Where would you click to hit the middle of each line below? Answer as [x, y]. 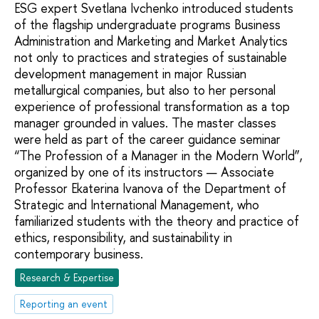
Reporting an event [64, 304]
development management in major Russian [130, 73]
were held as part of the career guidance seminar [147, 139]
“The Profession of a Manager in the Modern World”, [158, 155]
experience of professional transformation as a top [152, 106]
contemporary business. [79, 253]
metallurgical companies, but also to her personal [145, 90]
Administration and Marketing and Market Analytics [151, 41]
